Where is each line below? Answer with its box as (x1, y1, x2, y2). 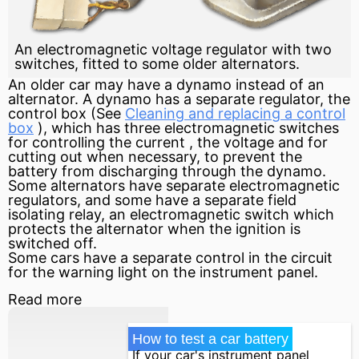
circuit (291, 249, 333, 267)
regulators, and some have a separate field (8, 192, 296, 209)
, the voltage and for (185, 134, 328, 151)
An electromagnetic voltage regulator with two (14, 41, 332, 58)
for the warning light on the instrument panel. (8, 264, 318, 281)
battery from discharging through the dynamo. (8, 163, 326, 180)
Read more (8, 291, 82, 309)
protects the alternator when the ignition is (8, 220, 301, 238)
